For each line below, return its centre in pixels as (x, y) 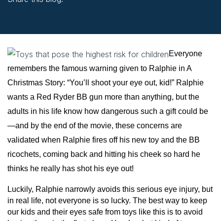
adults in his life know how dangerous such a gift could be (108, 111)
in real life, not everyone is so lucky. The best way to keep (107, 200)
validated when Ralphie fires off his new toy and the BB (104, 140)
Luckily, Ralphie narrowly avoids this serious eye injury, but (110, 189)
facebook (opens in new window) (68, 12)
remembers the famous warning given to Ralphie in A (99, 68)
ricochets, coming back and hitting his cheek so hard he (104, 154)
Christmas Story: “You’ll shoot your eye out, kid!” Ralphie (106, 82)
